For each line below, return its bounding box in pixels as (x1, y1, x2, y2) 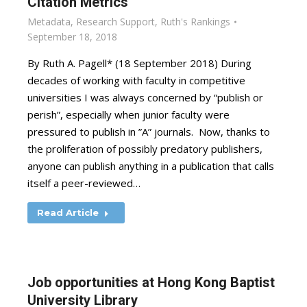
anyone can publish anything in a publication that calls (27, 159, 274, 173)
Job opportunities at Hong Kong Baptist (27, 274, 275, 291)
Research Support (76, 15, 155, 28)
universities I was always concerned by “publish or (27, 90, 263, 104)
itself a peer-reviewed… (27, 176, 140, 190)
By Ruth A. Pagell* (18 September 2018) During (27, 56, 251, 70)
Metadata (27, 15, 71, 28)
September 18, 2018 (27, 30, 117, 43)
